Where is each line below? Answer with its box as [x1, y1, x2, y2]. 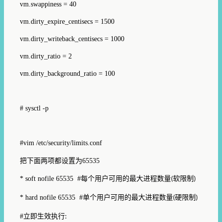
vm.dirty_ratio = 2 [20, 52, 72, 60]
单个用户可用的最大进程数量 [83, 193, 173, 201]
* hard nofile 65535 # [20, 193, 83, 201]
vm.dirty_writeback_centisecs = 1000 [20, 35, 124, 43]
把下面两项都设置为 [20, 157, 82, 165]
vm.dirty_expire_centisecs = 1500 [20, 17, 114, 25]
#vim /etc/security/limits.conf [20, 139, 102, 147]
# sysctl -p [20, 104, 49, 112]
